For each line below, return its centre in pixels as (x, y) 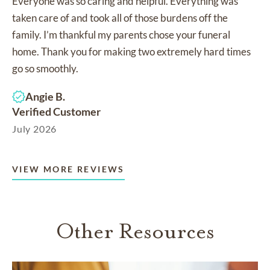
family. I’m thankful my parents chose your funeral (121, 34)
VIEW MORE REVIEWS (68, 169)
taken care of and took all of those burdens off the (120, 17)
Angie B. (45, 96)
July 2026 (35, 128)
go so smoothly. (45, 68)
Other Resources (135, 231)
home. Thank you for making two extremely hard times (131, 51)
